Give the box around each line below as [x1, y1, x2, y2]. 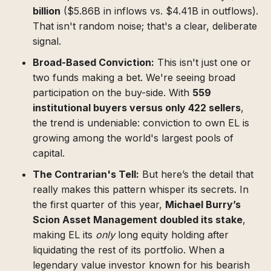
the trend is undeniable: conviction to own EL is [33, 117, 249, 129]
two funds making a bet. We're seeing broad [33, 71, 235, 84]
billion [33, 5, 60, 18]
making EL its [33, 229, 96, 241]
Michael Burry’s [165, 198, 241, 211]
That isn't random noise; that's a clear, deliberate [33, 20, 257, 33]
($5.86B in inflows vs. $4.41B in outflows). [60, 5, 258, 18]
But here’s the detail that [139, 168, 253, 181]
